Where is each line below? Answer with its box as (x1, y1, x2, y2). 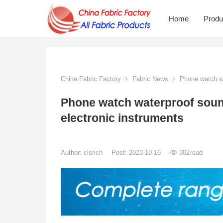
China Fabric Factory (61, 75, 121, 83)
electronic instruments (61, 112, 184, 124)
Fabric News (132, 75, 168, 83)
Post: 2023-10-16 (111, 149, 163, 156)
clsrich (84, 149, 105, 156)
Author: (61, 149, 84, 156)
